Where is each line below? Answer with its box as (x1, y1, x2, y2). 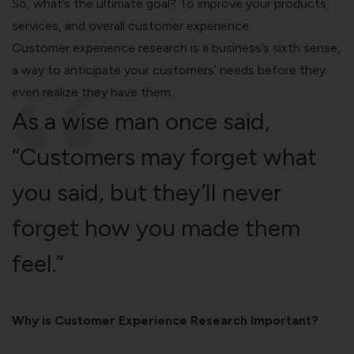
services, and (12, 17, 88, 33)
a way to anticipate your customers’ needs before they (12, 62, 326, 77)
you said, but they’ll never (12, 177, 281, 207)
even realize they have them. (12, 84, 176, 100)
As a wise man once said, (12, 106, 270, 136)
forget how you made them (12, 213, 300, 243)
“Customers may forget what (12, 141, 317, 171)
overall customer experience (88, 17, 249, 33)
